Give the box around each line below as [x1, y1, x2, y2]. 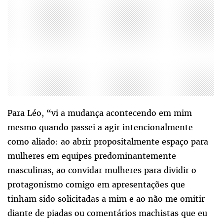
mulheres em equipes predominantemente [7, 150, 176, 162]
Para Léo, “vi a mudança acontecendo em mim [7, 108, 192, 119]
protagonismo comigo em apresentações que [7, 179, 185, 190]
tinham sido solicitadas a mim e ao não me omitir [7, 193, 205, 205]
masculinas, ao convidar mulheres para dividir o [7, 165, 196, 176]
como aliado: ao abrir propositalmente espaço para [7, 136, 208, 147]
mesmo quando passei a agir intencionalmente [7, 122, 193, 133]
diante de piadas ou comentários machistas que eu [7, 208, 207, 219]
